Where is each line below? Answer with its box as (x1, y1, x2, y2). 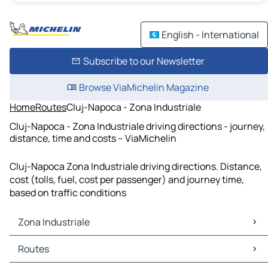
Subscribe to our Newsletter (83, 54, 205, 68)
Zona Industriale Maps (12, 236, 109, 249)
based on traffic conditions (10, 186, 126, 200)
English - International (162, 28, 259, 41)
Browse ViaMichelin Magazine (78, 81, 209, 94)
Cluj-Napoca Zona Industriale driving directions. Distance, (10, 160, 262, 173)
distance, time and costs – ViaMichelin (10, 131, 176, 145)
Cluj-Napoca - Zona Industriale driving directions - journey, (10, 119, 265, 133)
